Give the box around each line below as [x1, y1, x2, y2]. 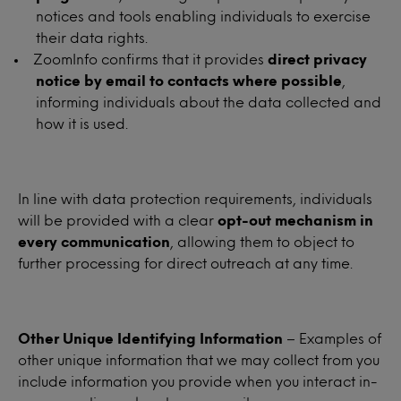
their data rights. [36, 31, 148, 43]
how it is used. [36, 117, 128, 129]
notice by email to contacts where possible [36, 74, 342, 86]
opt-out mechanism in [218, 214, 373, 226]
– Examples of [283, 332, 381, 344]
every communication [18, 235, 170, 247]
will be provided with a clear [18, 214, 218, 226]
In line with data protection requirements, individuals [18, 192, 372, 204]
